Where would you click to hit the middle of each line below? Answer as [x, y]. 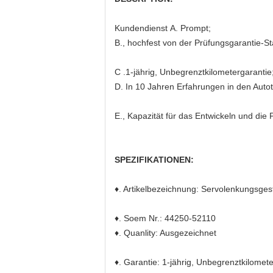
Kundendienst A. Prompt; [163, 28]
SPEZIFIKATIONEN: [154, 160]
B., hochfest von [146, 43]
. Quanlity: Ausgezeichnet [168, 233]
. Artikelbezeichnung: [159, 189]
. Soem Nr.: [140, 218]
